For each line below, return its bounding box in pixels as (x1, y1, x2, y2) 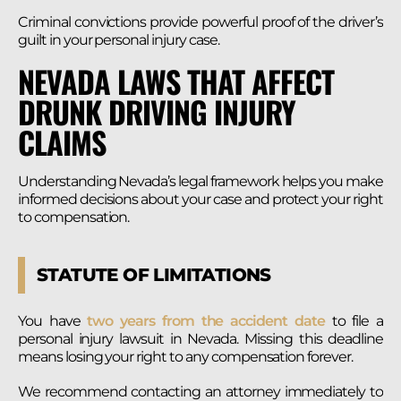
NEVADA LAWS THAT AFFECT (18, 58, 334, 105)
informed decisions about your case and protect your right (18, 191, 383, 209)
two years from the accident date (80, 312, 325, 330)
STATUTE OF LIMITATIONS (37, 264, 271, 286)
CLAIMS (18, 119, 106, 166)
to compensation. (18, 209, 130, 226)
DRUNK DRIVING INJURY (18, 89, 295, 135)
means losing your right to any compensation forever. (18, 348, 353, 366)
